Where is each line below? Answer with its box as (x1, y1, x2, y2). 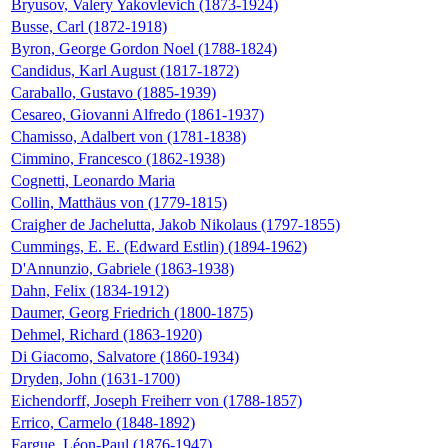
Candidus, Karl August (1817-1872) (11, 62, 239, 80)
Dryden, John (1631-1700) (11, 370, 180, 388)
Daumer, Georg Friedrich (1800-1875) (11, 304, 253, 322)
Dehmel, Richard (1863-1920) (11, 326, 202, 344)
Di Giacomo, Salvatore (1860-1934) (11, 348, 239, 366)
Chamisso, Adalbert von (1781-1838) (11, 128, 246, 146)
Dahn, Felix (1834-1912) (11, 282, 169, 300)
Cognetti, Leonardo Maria (11, 172, 175, 190)
